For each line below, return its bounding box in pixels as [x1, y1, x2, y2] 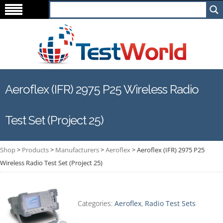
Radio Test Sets [144, 199, 196, 208]
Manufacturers [55, 145, 99, 154]
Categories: [77, 199, 114, 208]
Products [22, 145, 49, 154]
